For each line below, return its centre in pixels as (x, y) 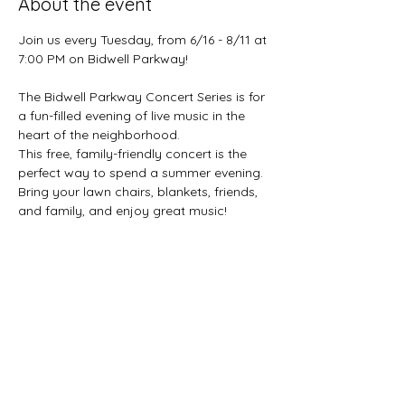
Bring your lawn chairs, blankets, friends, (140, 192)
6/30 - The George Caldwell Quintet (124, 287)
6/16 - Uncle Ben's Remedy (97, 249)
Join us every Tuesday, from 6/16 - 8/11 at (144, 40)
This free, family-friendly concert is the (134, 154)
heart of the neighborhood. (99, 135)
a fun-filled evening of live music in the (133, 116)
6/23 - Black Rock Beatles (94, 268)
